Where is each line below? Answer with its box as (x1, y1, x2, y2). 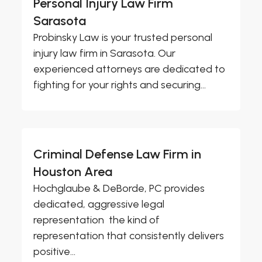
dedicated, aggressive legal (33, 198, 165, 211)
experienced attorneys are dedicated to (33, 63, 226, 76)
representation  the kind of (33, 213, 160, 227)
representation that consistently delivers (33, 229, 225, 243)
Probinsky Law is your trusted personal (33, 31, 213, 44)
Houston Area (33, 164, 113, 180)
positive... (33, 245, 76, 258)
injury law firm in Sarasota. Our (33, 47, 176, 60)
